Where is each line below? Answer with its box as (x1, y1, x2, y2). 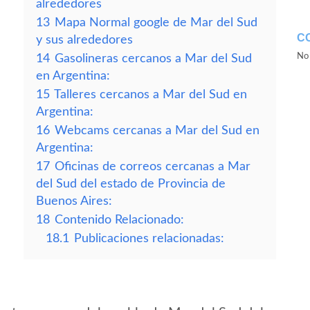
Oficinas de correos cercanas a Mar (55, 161, 250, 172)
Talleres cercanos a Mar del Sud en (54, 89, 247, 100)
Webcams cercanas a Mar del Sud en (55, 125, 259, 136)
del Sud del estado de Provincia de (36, 178, 226, 190)
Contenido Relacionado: (55, 214, 184, 226)
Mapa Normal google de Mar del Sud (55, 17, 257, 28)
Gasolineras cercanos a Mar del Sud (55, 53, 252, 64)
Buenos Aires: (36, 195, 112, 207)
